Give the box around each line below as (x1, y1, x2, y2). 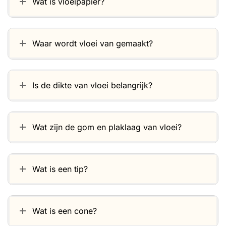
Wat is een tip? (32, 164, 88, 175)
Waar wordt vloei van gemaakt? (32, 38, 153, 49)
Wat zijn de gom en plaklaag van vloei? (32, 122, 182, 133)
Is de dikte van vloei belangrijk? (32, 80, 152, 91)
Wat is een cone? (32, 206, 97, 216)
